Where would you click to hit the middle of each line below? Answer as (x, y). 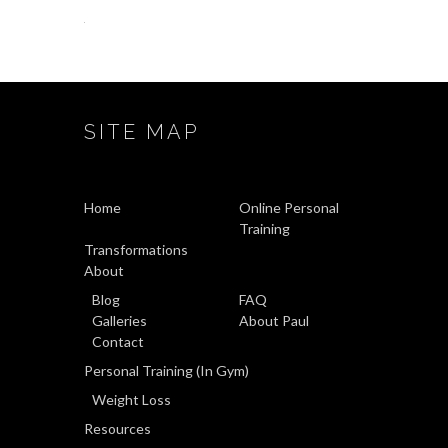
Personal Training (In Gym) (166, 370)
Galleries (119, 320)
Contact (118, 341)
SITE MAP (142, 131)
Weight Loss (131, 399)
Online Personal (289, 207)
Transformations (136, 249)
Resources (117, 428)
